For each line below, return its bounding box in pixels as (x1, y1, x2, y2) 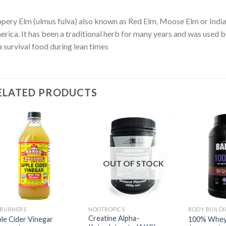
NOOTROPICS (88, 206, 125, 213)
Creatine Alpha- (88, 214, 140, 222)
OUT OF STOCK (102, 158, 164, 168)
